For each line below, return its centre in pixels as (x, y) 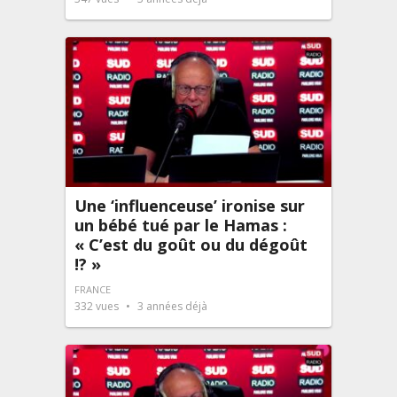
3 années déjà (171, 306)
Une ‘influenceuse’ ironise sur (190, 205)
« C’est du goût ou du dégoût (191, 244)
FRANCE (93, 289)
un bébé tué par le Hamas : (181, 225)
